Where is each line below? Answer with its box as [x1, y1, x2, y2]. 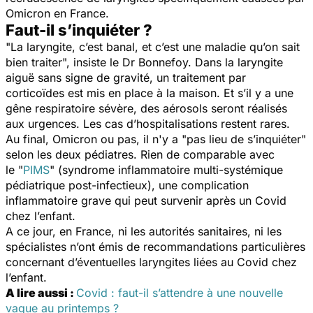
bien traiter [6, 54, 62, 69]
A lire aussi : [6, 285, 76, 300]
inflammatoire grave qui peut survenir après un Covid [6, 193, 286, 208]
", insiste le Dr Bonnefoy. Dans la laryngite [62, 54, 283, 69]
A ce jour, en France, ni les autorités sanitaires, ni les [6, 224, 282, 238]
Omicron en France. [6, 6, 123, 20]
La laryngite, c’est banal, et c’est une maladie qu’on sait [10, 39, 300, 54]
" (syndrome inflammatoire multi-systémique [50, 162, 283, 177]
